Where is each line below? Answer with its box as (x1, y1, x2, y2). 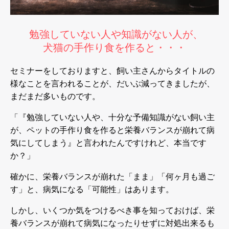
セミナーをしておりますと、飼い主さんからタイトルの (10, 66, 215, 75)
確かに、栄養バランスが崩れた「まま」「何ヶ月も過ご (10, 172, 215, 181)
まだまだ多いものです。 (10, 91, 100, 101)
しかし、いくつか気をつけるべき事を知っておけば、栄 (10, 205, 215, 215)
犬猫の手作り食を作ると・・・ (43, 41, 186, 53)
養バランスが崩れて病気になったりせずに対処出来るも (10, 218, 215, 227)
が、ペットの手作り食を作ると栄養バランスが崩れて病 (10, 125, 215, 134)
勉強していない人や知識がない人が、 (26, 28, 203, 40)
